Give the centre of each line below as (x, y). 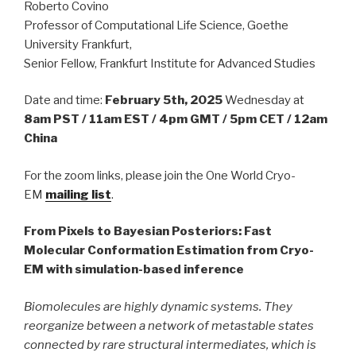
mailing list (78, 194)
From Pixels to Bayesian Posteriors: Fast (148, 232)
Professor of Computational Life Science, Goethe (156, 25)
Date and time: (64, 101)
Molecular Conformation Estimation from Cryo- (169, 251)
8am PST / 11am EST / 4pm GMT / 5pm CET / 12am (176, 120)
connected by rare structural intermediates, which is (170, 344)
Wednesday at (263, 101)
